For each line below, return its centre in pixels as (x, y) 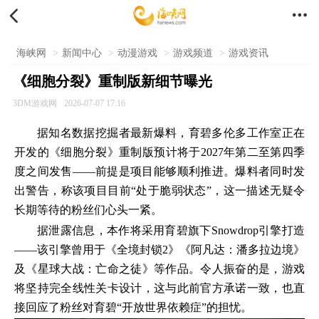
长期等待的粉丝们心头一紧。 (88, 210)
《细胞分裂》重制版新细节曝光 (112, 81)
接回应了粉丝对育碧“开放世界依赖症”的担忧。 (133, 307)
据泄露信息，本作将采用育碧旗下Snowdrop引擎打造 (171, 230)
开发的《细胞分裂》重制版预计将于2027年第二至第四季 (159, 152)
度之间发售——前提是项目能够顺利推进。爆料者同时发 (159, 171)
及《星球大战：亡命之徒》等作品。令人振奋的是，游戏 (159, 269)
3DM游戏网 (35, 103)
